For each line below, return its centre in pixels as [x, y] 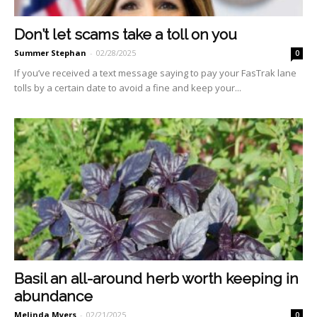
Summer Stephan [50, 52]
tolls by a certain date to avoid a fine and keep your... [128, 87]
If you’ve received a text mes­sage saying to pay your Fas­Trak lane [155, 73]
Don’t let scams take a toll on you [126, 34]
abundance [53, 296]
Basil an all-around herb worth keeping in [156, 279]
